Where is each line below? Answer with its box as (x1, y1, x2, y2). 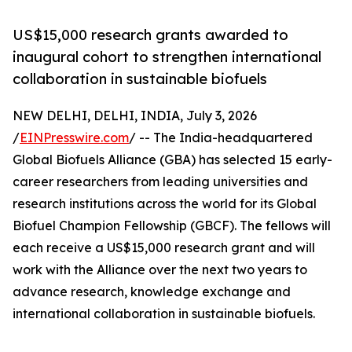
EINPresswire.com (20, 130, 129, 146)
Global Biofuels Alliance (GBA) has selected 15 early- (13, 152, 332, 168)
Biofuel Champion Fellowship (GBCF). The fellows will (13, 218, 331, 234)
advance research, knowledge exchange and (13, 284, 291, 300)
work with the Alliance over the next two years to (13, 262, 307, 278)
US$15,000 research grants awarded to (13, 26, 288, 44)
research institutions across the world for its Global (13, 196, 317, 212)
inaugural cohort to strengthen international (13, 48, 321, 66)
